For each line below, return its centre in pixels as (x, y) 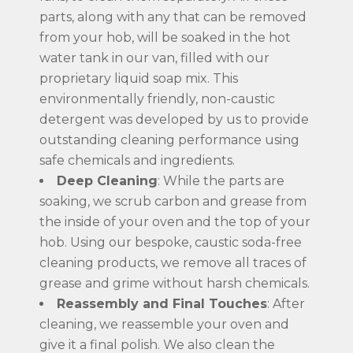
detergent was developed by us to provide (174, 119)
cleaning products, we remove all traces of (173, 262)
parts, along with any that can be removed (173, 17)
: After (286, 303)
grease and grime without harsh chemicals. (175, 283)
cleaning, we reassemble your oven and (164, 324)
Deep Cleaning (107, 180)
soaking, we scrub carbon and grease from (173, 201)
